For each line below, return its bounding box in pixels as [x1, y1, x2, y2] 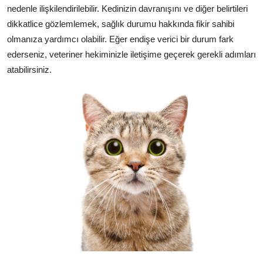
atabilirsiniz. [7, 64, 52, 75]
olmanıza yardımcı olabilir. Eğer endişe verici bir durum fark [7, 33, 234, 44]
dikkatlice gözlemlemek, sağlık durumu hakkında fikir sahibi [7, 18, 234, 29]
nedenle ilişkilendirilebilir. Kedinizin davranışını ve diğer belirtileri [7, 3, 248, 14]
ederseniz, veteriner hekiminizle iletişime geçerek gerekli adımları [7, 49, 256, 59]
